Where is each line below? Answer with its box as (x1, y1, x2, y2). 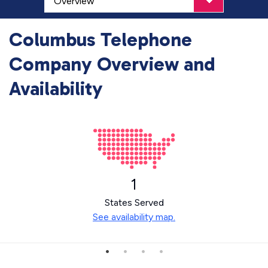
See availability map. (93, 211, 175, 223)
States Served (104, 197, 164, 208)
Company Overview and (9, 53, 215, 75)
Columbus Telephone (9, 28, 192, 51)
